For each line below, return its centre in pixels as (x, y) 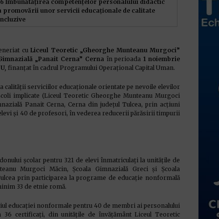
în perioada (124, 59)
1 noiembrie (162, 59)
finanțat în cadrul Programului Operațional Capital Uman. (91, 68)
